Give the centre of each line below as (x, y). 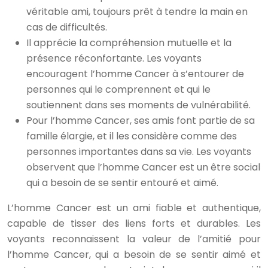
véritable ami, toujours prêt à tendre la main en (137, 12)
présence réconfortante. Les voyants (114, 58)
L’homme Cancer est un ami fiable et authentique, (134, 208)
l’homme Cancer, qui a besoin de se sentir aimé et (134, 255)
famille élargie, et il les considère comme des (132, 136)
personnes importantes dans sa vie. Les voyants (139, 152)
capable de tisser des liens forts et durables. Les (134, 223)
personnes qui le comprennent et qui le (118, 89)
